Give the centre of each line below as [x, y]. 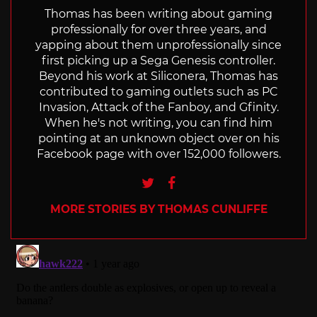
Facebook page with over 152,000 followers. [158, 154]
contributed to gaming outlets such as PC [158, 91]
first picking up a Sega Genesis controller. [158, 60]
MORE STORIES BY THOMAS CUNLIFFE [158, 209]
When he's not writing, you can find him [158, 122]
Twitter [177, 181]
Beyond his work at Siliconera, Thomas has [158, 76]
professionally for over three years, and [158, 29]
